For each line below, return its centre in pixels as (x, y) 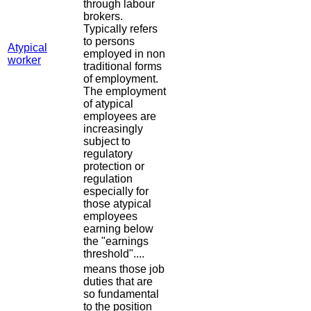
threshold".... (114, 254)
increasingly (113, 129)
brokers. (103, 17)
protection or (114, 167)
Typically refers (120, 29)
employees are (120, 117)
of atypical (108, 104)
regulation (108, 179)
